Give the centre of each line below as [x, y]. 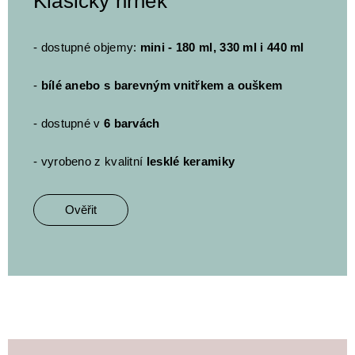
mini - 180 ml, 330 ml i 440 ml [222, 48]
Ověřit [81, 210]
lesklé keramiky [191, 162]
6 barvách [132, 124]
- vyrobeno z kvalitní [90, 162]
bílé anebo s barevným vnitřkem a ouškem [162, 86]
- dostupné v [69, 124]
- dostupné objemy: [87, 48]
